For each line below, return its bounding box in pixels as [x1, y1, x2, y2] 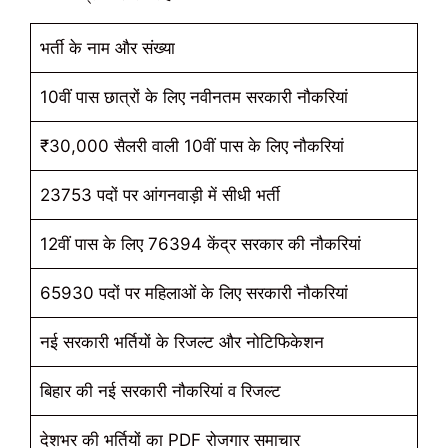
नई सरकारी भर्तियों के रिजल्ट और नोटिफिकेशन [39, 332, 324, 353]
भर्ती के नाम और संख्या [39, 38, 175, 59]
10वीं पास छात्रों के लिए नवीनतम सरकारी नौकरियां [39, 87, 348, 108]
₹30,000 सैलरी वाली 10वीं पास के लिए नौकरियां [39, 136, 344, 157]
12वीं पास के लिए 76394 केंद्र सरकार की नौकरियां [39, 234, 361, 255]
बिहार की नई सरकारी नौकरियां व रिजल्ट [39, 381, 281, 402]
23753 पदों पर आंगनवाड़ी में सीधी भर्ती [39, 185, 280, 206]
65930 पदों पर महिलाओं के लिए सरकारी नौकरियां [39, 283, 348, 304]
